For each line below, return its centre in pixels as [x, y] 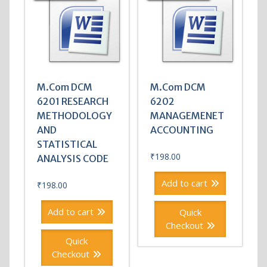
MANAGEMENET [187, 116]
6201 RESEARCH [72, 102]
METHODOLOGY [74, 116]
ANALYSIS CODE [72, 159]
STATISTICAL [67, 145]
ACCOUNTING [182, 130]
